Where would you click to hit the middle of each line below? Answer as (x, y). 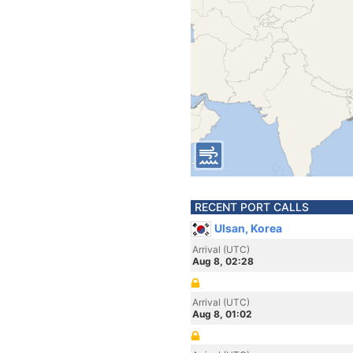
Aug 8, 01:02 (222, 314)
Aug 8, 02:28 (223, 261)
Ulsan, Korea (248, 228)
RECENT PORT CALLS (252, 207)
